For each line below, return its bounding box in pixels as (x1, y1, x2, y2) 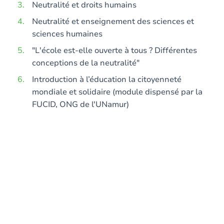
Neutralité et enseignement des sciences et (32, 16, 194, 27)
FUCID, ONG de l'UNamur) (32, 99, 129, 110)
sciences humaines (32, 28, 102, 39)
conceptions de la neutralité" (32, 57, 139, 68)
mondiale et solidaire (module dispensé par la (32, 86, 202, 97)
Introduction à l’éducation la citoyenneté (32, 74, 181, 85)
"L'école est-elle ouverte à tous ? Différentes (32, 45, 197, 56)
